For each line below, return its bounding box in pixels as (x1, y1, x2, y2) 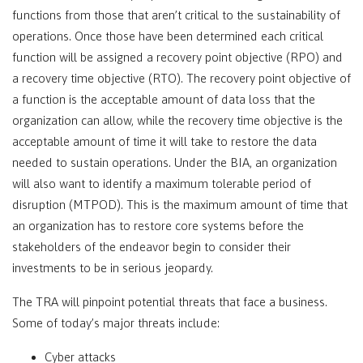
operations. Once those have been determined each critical (12, 29, 323, 43)
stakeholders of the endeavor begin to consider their (12, 240, 291, 254)
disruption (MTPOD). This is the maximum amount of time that (12, 198, 348, 211)
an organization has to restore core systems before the (12, 219, 304, 233)
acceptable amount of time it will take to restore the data (12, 135, 317, 148)
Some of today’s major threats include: (12, 316, 220, 330)
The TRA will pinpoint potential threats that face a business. (12, 295, 327, 309)
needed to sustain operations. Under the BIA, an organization (12, 156, 337, 169)
